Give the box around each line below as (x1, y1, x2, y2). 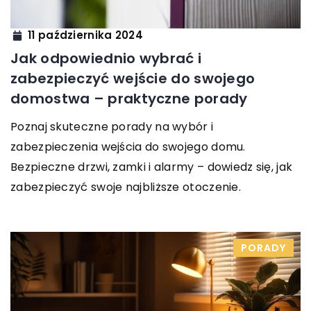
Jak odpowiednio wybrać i (10, 48, 202, 68)
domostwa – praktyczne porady (10, 88, 248, 108)
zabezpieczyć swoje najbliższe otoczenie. (10, 178, 241, 195)
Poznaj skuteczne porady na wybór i (10, 118, 214, 135)
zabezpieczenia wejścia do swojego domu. (10, 138, 246, 155)
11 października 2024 (28, 28, 143, 43)
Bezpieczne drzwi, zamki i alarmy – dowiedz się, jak (10, 158, 293, 175)
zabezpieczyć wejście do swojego (10, 68, 255, 88)
